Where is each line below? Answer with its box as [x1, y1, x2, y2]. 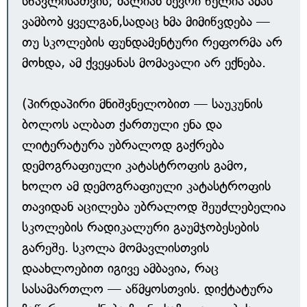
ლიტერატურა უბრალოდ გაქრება [22, 137, 224, 153]
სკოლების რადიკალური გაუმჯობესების [22, 219, 259, 235]
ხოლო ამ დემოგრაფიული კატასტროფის [22, 178, 271, 194]
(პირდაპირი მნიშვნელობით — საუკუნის [22, 96, 262, 112]
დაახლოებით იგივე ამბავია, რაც [22, 260, 219, 276]
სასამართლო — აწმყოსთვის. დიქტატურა [22, 281, 273, 297]
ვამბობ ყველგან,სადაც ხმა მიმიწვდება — [22, 14, 270, 29]
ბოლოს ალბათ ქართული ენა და [22, 116, 222, 132]
